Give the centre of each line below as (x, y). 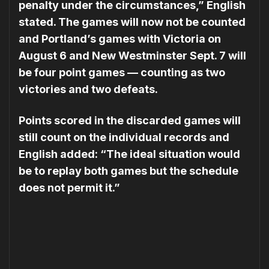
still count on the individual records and (124, 138)
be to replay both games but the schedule (128, 171)
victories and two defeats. (88, 89)
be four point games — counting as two (122, 73)
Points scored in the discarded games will (130, 121)
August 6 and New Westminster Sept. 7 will (132, 56)
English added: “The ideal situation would (129, 154)
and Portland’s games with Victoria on (120, 39)
